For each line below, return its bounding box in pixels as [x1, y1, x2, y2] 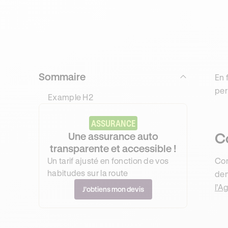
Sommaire [39, 71, 85, 82]
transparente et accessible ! [49, 142, 177, 154]
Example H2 [48, 92, 93, 102]
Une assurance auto [68, 130, 158, 142]
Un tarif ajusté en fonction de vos [47, 156, 169, 165]
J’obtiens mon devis [82, 185, 144, 193]
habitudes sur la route [47, 168, 128, 178]
